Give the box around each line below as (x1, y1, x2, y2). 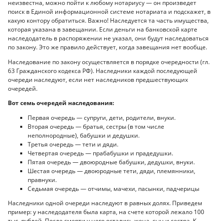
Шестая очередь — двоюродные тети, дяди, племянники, (28, 166, 195, 175)
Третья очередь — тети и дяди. (28, 140, 118, 148)
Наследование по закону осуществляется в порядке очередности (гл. (8, 57, 210, 66)
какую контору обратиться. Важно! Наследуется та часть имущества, (8, 16, 209, 25)
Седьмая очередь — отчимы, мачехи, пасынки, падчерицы (28, 184, 199, 193)
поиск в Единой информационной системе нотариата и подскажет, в (8, 7, 211, 16)
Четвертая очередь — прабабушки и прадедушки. (28, 148, 173, 157)
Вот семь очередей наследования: (8, 99, 114, 108)
